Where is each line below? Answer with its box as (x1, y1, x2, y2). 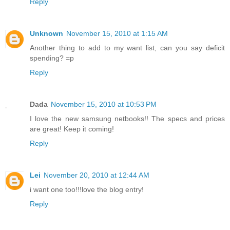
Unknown (30, 29, 63, 38)
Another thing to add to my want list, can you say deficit (30, 44, 225, 52)
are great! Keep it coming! (30, 125, 114, 133)
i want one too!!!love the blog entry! (30, 185, 144, 194)
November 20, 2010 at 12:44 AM (44, 171, 149, 180)
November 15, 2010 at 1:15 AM (66, 29, 168, 38)
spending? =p (30, 54, 74, 63)
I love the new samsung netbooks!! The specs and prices (30, 114, 225, 123)
